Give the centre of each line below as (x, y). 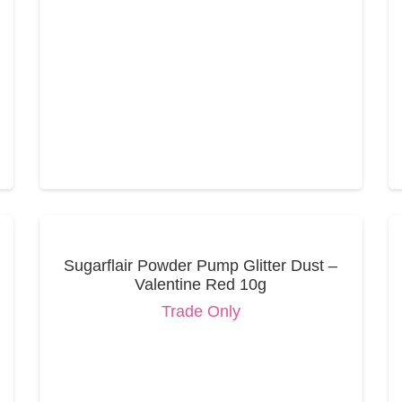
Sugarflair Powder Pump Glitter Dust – (201, 265)
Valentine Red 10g (201, 284)
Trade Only (201, 312)
